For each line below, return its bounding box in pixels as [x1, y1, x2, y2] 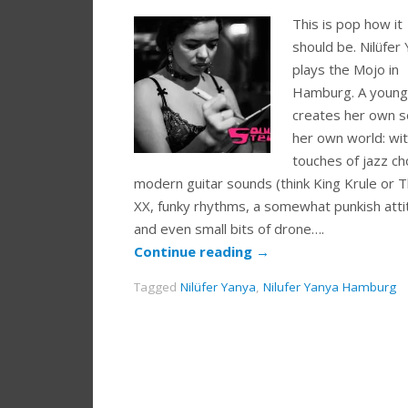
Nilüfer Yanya [180, 279, 256, 296]
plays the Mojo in [292, 60, 399, 79]
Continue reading [134, 242, 256, 261]
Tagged [134, 279, 180, 296]
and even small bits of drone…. [134, 219, 324, 239]
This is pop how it [292, 15, 403, 34]
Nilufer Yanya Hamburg [263, 279, 396, 296]
